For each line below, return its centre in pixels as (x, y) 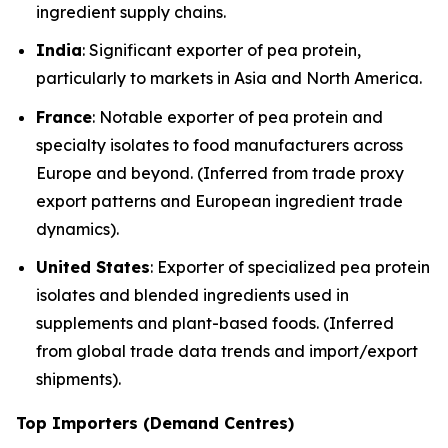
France (64, 116)
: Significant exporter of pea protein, (221, 50)
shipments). (78, 379)
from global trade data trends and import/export (227, 351)
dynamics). (77, 228)
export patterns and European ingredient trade (219, 200)
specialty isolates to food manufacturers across (219, 144)
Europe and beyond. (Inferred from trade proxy (220, 172)
